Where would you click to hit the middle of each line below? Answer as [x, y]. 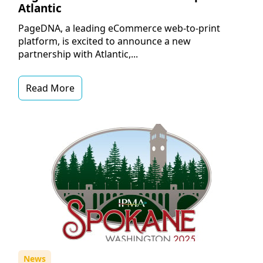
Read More [50, 88]
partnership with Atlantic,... [78, 54]
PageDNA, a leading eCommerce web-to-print [119, 28]
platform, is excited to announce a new [104, 41]
